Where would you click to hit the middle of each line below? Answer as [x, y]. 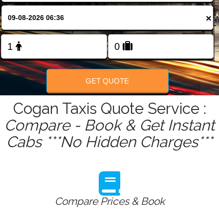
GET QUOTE [108, 81]
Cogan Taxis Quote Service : [109, 109]
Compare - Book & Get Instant [109, 125]
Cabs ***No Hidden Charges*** [109, 142]
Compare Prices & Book [109, 201]
